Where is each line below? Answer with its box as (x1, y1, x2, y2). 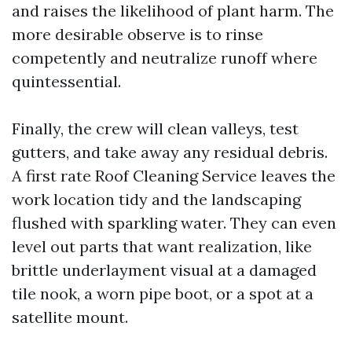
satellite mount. (12, 307, 128, 327)
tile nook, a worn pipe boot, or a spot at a (12, 284, 313, 303)
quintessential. (12, 71, 121, 91)
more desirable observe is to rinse (12, 24, 263, 44)
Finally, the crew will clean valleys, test (12, 119, 299, 138)
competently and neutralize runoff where (12, 48, 317, 68)
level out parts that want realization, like (12, 236, 312, 256)
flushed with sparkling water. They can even (12, 213, 336, 233)
